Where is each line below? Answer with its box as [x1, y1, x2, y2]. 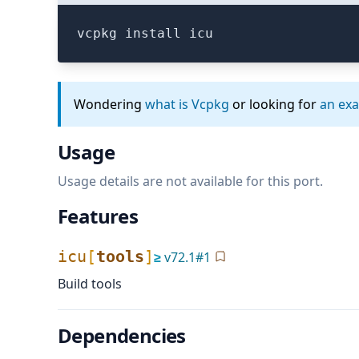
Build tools [58, 275, 122, 292]
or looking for [232, 95, 317, 113]
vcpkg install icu [77, 26, 213, 41]
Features [58, 203, 139, 229]
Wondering [74, 95, 142, 113]
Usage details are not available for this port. [58, 172, 323, 190]
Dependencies [58, 322, 186, 349]
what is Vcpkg [145, 95, 229, 113]
